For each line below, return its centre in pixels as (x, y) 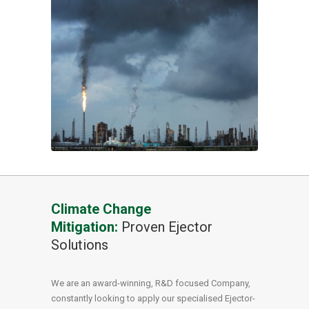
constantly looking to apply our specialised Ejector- (153, 298)
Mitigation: (84, 227)
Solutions (80, 245)
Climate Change (101, 209)
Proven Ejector (167, 227)
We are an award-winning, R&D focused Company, (151, 283)
